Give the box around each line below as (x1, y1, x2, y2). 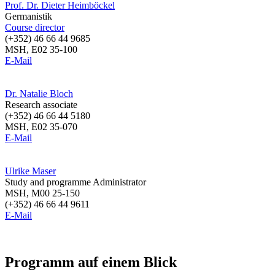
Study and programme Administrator (5, 176, 146, 187)
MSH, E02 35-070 (5, 121, 77, 132)
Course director (5, 21, 64, 33)
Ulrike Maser (5, 165, 56, 176)
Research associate (5, 99, 77, 110)
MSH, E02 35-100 (5, 44, 77, 55)
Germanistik (5, 10, 52, 21)
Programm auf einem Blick (5, 254, 177, 270)
